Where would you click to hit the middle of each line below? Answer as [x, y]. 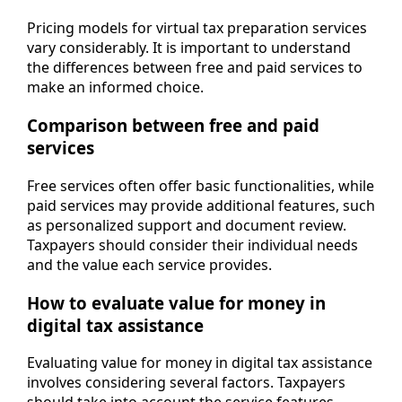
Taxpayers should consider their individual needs [192, 245]
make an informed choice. [115, 87]
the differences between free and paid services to [195, 68]
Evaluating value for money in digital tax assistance [200, 363]
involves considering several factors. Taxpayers [186, 383]
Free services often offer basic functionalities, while [201, 185]
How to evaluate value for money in [176, 302]
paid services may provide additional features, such [201, 205]
